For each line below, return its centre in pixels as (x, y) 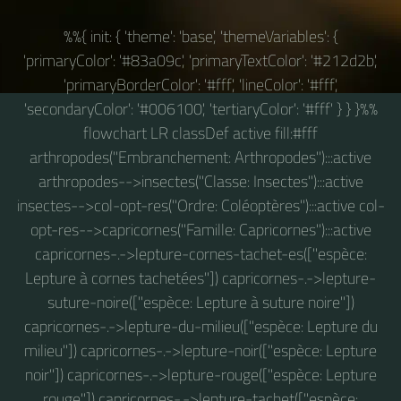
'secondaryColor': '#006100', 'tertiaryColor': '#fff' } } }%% (200, 108)
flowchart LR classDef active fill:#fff (200, 132)
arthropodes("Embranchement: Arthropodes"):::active (200, 157)
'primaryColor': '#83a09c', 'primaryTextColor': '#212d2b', (200, 60)
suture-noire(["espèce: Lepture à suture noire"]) (200, 302)
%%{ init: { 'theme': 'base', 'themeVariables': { (200, 36)
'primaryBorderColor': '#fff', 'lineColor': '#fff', (200, 84)
